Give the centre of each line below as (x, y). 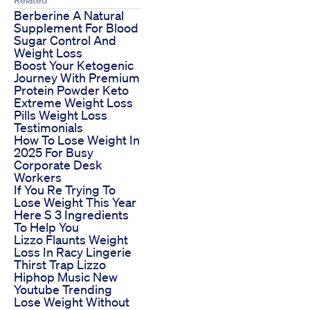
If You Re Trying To (65, 189)
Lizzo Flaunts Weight (71, 239)
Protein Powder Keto (71, 90)
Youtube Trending (63, 289)
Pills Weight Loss (61, 115)
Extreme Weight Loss (73, 102)
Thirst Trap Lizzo (60, 264)
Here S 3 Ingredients (71, 214)
